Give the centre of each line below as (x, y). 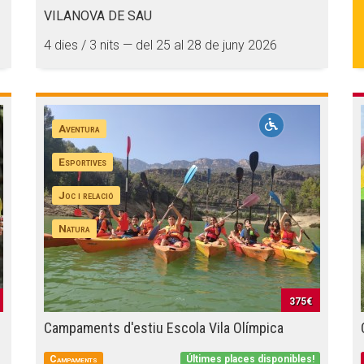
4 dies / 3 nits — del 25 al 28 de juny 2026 (160, 45)
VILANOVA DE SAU (98, 16)
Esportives (83, 162)
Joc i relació (87, 195)
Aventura (80, 128)
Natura (75, 228)
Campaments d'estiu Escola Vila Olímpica (164, 328)
